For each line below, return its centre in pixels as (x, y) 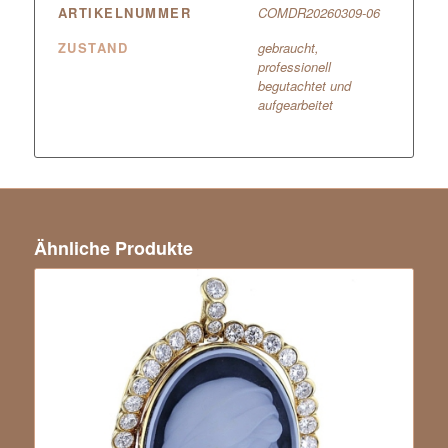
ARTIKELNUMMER (124, 12)
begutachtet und (304, 85)
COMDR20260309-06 (318, 12)
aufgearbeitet (295, 104)
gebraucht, (288, 47)
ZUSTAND (93, 47)
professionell (294, 66)
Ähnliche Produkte (113, 247)
